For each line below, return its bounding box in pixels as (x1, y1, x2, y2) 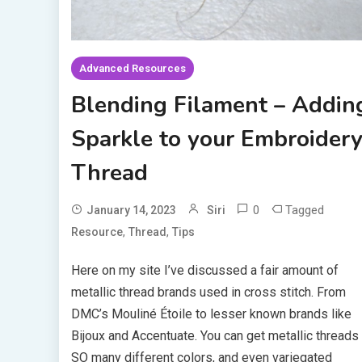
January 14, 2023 (86, 204, 176, 217)
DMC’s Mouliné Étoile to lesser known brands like (70, 306, 351, 322)
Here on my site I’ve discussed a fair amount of (70, 263, 339, 279)
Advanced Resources (78, 62, 186, 75)
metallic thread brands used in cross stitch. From (70, 284, 346, 301)
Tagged (284, 203, 324, 218)
